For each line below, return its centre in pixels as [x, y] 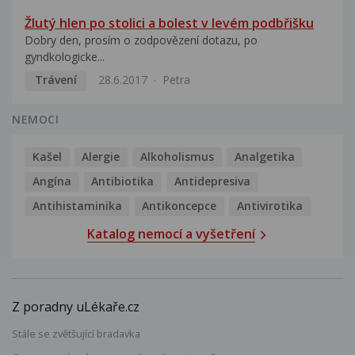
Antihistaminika [77, 205]
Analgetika [264, 156]
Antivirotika [269, 205]
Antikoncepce [179, 205]
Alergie [101, 156]
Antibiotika [123, 181]
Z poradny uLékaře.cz [76, 306]
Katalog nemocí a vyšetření [171, 234]
